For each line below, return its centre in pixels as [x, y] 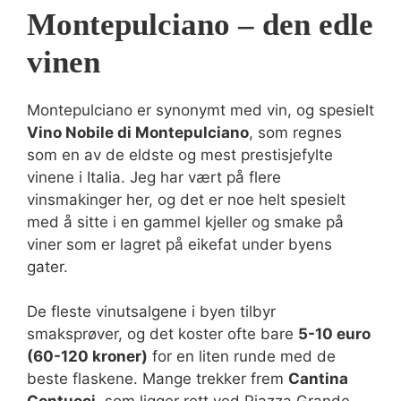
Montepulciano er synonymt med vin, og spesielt [200, 110]
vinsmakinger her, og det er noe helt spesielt [186, 199]
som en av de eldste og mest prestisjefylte [180, 154]
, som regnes [295, 132]
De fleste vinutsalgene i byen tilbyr [151, 311]
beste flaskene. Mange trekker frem [158, 379]
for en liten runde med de [242, 356]
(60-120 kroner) [87, 356]
